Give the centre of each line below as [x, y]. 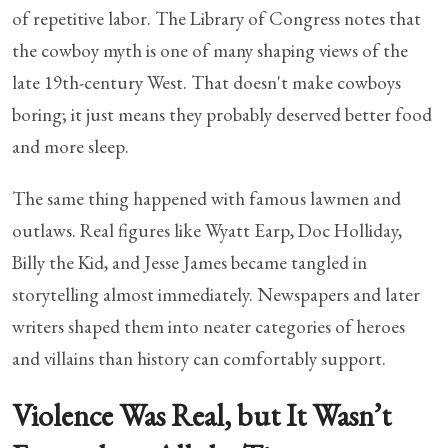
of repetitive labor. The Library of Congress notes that [216, 18]
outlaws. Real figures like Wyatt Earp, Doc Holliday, [207, 230]
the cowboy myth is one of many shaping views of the [210, 50]
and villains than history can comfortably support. [201, 358]
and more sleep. [70, 146]
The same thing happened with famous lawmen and [206, 198]
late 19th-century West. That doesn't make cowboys [206, 82]
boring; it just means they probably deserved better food [222, 114]
